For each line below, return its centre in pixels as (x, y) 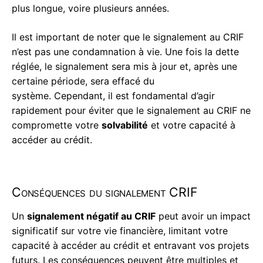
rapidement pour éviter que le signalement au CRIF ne (131, 111)
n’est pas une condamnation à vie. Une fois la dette (125, 52)
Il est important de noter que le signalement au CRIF (128, 37)
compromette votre (57, 125)
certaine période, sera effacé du (83, 81)
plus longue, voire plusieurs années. (90, 9)
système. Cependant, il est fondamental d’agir (113, 96)
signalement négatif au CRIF (91, 216)
